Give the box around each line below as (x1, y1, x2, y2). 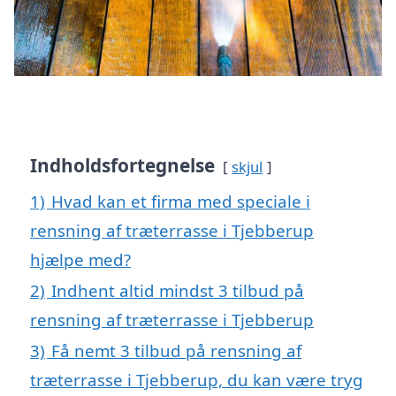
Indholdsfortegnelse (30, 152, 215, 178)
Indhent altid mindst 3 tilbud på (51, 278, 304, 301)
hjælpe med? (30, 247, 131, 270)
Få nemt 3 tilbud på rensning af (51, 339, 301, 362)
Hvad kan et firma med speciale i (51, 189, 310, 212)
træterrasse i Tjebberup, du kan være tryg (30, 368, 363, 391)
